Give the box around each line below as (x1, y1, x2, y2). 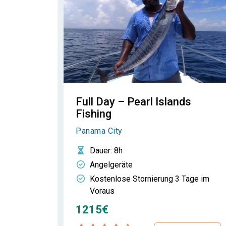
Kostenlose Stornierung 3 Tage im (90, 174, 209, 184)
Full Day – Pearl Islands (76, 95, 191, 108)
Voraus (90, 186, 115, 196)
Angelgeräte (90, 160, 133, 169)
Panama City (76, 126, 123, 136)
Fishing (76, 107, 111, 120)
